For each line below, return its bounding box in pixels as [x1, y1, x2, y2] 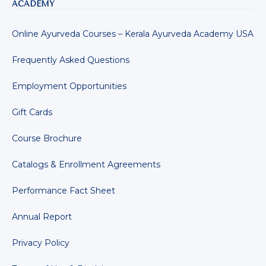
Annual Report [12, 211, 72, 222]
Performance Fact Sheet [12, 185, 115, 196]
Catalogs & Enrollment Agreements [12, 159, 160, 170]
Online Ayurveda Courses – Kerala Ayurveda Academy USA [12, 28, 254, 39]
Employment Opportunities [12, 80, 126, 91]
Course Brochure [12, 132, 82, 144]
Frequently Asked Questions [12, 54, 129, 65]
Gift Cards [12, 106, 52, 118]
